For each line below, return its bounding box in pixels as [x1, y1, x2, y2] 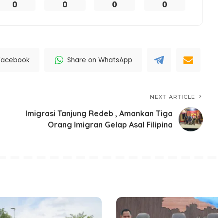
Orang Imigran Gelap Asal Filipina [48, 120, 173, 130]
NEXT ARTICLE [150, 93, 196, 101]
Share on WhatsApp [67, 55, 133, 65]
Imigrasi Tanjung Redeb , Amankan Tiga [25, 109, 173, 119]
